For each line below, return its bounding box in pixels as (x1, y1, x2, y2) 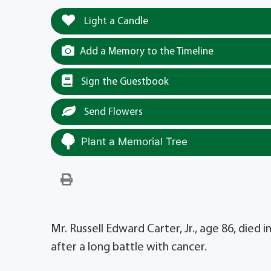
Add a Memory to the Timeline (80, 46, 214, 57)
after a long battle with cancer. (51, 241, 207, 253)
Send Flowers (82, 106, 143, 117)
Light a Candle (82, 16, 148, 27)
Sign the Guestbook (79, 76, 169, 87)
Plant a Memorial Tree (81, 135, 188, 148)
